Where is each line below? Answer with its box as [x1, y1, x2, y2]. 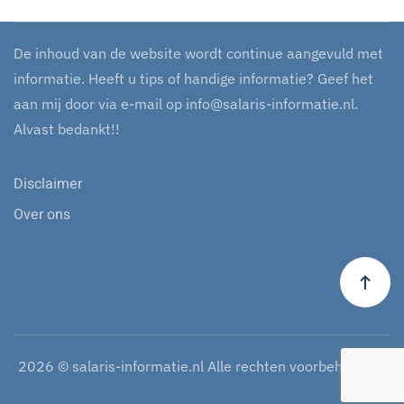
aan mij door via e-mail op [14, 95, 186, 113]
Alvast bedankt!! [14, 120, 120, 138]
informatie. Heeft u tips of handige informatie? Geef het [14, 69, 373, 87]
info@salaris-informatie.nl [186, 95, 354, 113]
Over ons [14, 204, 70, 225]
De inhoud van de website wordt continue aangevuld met [14, 44, 383, 62]
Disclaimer [14, 173, 82, 195]
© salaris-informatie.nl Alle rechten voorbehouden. [53, 357, 387, 375]
